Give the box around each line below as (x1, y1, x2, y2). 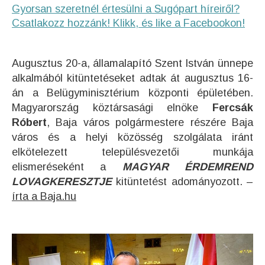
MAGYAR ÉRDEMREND (122, 161, 254, 173)
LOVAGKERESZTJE (12, 176, 117, 188)
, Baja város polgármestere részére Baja (47, 117, 253, 128)
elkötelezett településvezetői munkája (12, 146, 253, 158)
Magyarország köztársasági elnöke (12, 102, 212, 114)
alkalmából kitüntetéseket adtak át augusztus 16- (12, 72, 253, 84)
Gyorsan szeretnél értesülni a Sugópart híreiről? (12, 3, 240, 15)
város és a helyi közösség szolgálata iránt (12, 131, 253, 143)
